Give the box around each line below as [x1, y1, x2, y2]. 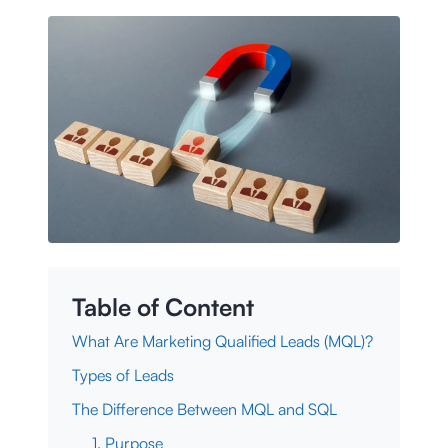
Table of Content [72, 291, 254, 322]
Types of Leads [72, 364, 174, 385]
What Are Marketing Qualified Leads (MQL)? [72, 330, 373, 351]
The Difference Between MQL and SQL [72, 398, 337, 419]
